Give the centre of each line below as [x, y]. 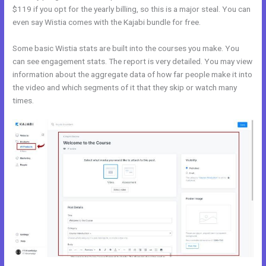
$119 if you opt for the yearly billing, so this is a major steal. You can [132, 9]
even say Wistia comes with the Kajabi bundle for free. [107, 22]
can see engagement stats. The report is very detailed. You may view [133, 61]
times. [23, 100]
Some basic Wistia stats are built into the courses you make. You [126, 48]
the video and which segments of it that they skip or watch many [125, 87]
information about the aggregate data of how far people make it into [133, 74]
